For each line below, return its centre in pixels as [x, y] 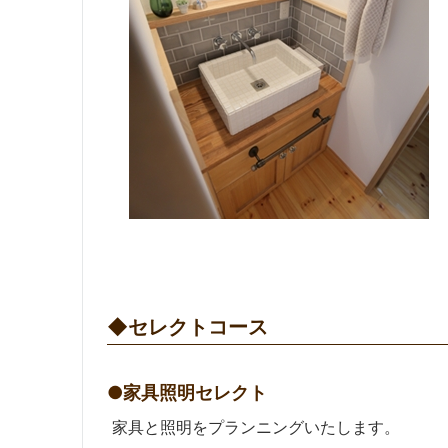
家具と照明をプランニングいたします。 [256, 427]
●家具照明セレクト [187, 392]
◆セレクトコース [187, 327]
